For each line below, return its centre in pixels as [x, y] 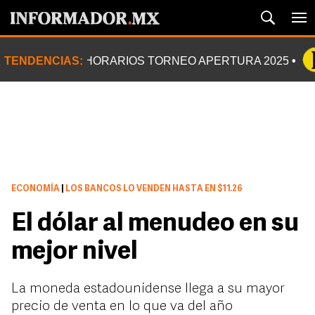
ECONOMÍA [36, 189]
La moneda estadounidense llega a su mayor [148, 289]
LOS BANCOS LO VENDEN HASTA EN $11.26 [153, 189]
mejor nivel [75, 252]
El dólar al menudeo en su [155, 224]
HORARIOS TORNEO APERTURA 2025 [187, 61]
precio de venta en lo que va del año [122, 307]
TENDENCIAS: [44, 61]
